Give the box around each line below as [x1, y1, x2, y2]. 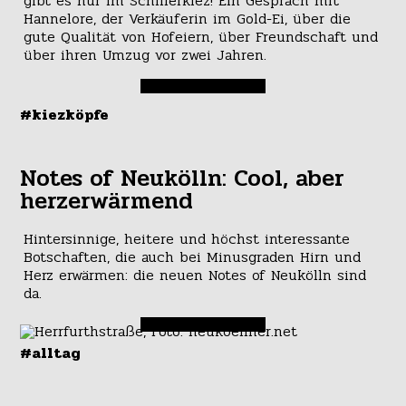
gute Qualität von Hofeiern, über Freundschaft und [23, 24, 378, 48]
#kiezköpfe [20, 102, 110, 126]
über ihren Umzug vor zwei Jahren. [23, 43, 266, 66]
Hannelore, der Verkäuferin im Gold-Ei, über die [23, 6, 351, 30]
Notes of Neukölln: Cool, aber [20, 159, 345, 197]
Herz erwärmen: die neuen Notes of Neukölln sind [23, 264, 366, 287]
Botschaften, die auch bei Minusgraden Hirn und [23, 246, 361, 269]
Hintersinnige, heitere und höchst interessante [23, 227, 350, 251]
